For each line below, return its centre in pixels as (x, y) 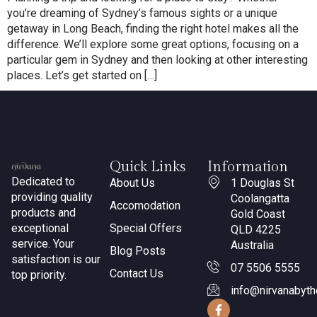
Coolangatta (260, 198)
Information (248, 167)
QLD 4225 (255, 229)
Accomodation (145, 205)
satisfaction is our (56, 259)
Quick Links (147, 167)
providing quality (52, 197)
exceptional (40, 228)
